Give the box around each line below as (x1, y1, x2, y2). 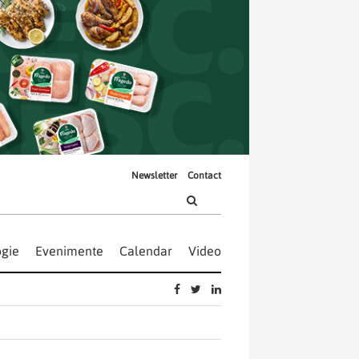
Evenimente (35, 244, 103, 259)
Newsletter (131, 169, 177, 181)
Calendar (119, 244, 172, 259)
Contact (188, 169, 221, 181)
